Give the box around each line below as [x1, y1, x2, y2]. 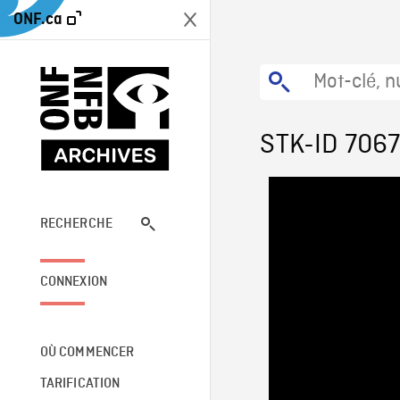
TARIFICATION [39, 376, 121, 391]
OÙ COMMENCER [39, 345, 135, 360]
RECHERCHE [39, 216, 113, 231]
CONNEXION [39, 274, 108, 289]
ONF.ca [13, 11, 62, 28]
